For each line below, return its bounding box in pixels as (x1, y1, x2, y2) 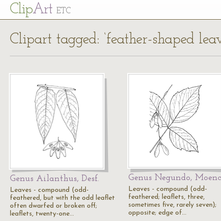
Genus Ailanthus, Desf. (10, 174, 99, 184)
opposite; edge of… (128, 209, 186, 217)
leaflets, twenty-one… (10, 210, 74, 218)
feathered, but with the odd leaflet (10, 194, 115, 202)
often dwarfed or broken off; (10, 202, 97, 210)
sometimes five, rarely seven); (128, 201, 217, 209)
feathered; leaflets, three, (128, 193, 205, 201)
